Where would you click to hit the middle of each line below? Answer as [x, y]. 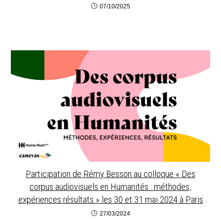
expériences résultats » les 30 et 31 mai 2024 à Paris [110, 200]
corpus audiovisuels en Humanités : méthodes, [110, 187]
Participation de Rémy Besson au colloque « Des [110, 174]
